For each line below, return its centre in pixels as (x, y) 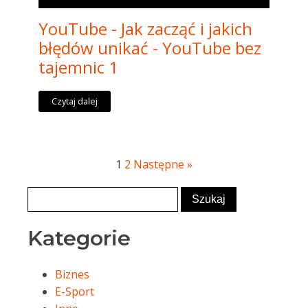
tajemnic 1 (78, 67)
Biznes (72, 274)
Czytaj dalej (75, 101)
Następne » (163, 164)
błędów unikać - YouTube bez (150, 47)
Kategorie (79, 238)
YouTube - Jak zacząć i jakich (145, 28)
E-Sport (75, 291)
